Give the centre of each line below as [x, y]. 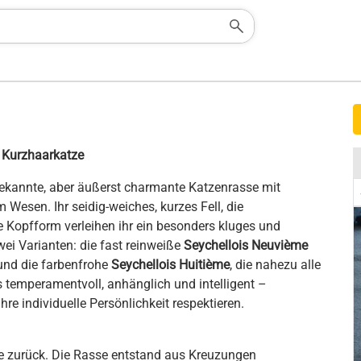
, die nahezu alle [275, 265]
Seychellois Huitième [170, 265]
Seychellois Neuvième [246, 245]
